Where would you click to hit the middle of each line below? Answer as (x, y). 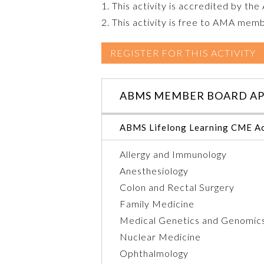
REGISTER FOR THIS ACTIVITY (183, 52)
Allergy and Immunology (173, 154)
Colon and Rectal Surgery (177, 187)
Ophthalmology (154, 253)
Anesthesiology (154, 170)
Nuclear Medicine (160, 236)
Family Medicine (157, 203)
